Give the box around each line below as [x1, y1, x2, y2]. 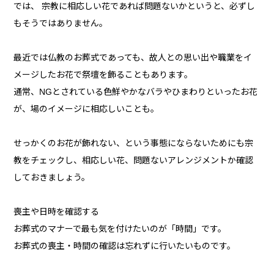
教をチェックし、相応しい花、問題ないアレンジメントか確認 [13, 155, 254, 166]
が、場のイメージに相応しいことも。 [13, 104, 160, 114]
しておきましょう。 [13, 172, 91, 183]
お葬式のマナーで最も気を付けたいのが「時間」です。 [13, 224, 227, 234]
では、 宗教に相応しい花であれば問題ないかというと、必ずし [13, 1, 256, 12]
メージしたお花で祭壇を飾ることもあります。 [13, 70, 193, 80]
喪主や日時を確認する [13, 207, 100, 217]
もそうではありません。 [13, 18, 108, 29]
